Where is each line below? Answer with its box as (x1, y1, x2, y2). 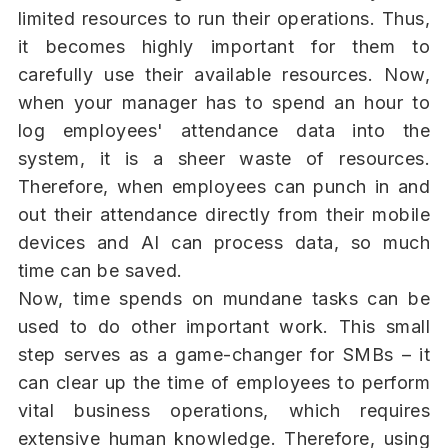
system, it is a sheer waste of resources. (17, 148, 431, 170)
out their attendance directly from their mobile (17, 204, 431, 226)
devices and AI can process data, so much (17, 232, 431, 254)
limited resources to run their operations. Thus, (17, 8, 431, 30)
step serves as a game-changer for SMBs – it (17, 344, 431, 366)
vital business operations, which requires (17, 400, 431, 422)
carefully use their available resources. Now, (17, 64, 431, 86)
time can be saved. (17, 260, 183, 282)
